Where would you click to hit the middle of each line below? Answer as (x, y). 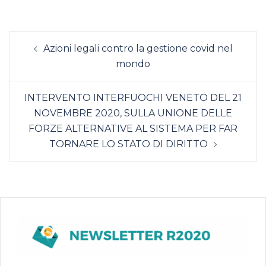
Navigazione (42, 39)
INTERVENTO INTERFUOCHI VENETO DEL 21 (133, 97)
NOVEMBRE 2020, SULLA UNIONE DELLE (133, 113)
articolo (31, 56)
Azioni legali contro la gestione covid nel (138, 48)
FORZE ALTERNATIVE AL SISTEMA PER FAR (133, 128)
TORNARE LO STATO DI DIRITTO (128, 144)
